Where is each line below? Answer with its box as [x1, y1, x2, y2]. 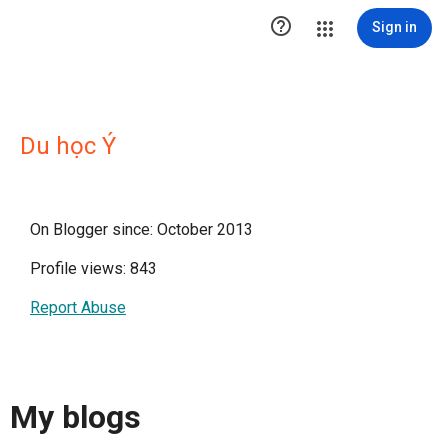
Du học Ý [20, 132, 116, 160]
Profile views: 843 [30, 259, 157, 278]
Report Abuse [30, 298, 126, 317]
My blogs [10, 398, 141, 437]
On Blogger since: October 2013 [30, 220, 253, 239]
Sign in [372, 19, 417, 35]
